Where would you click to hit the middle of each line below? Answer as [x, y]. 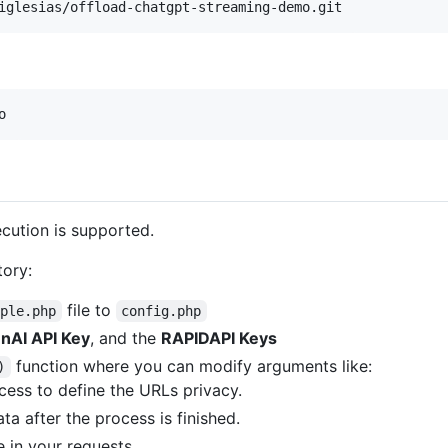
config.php [161, 311]
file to [88, 310]
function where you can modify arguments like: [191, 366]
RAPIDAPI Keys [219, 338]
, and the [125, 338]
